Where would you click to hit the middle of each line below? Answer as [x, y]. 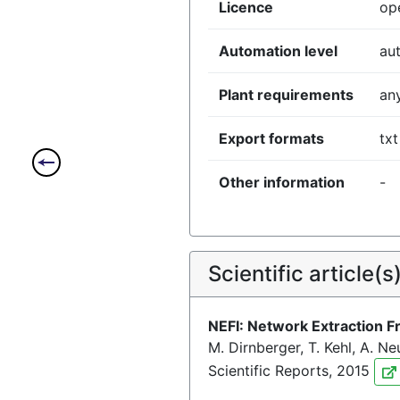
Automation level [278, 51]
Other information [282, 182]
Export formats [271, 138]
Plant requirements [286, 95]
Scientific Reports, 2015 [291, 370]
